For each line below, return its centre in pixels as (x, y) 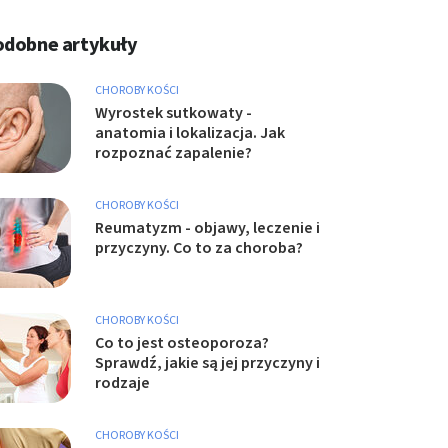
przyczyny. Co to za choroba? (199, 248)
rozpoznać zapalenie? (173, 153)
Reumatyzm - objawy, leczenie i (207, 228)
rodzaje (122, 383)
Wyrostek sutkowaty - (173, 113)
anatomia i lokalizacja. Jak (190, 133)
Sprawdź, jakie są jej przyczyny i (207, 363)
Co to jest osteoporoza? (182, 343)
